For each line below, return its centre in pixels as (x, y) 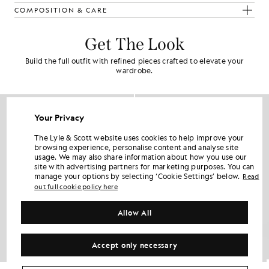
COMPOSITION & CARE (61, 10)
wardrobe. (134, 70)
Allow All (134, 212)
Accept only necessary (134, 245)
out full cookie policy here (76, 187)
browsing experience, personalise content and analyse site (137, 147)
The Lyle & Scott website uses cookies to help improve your (139, 137)
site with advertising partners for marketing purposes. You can (144, 166)
